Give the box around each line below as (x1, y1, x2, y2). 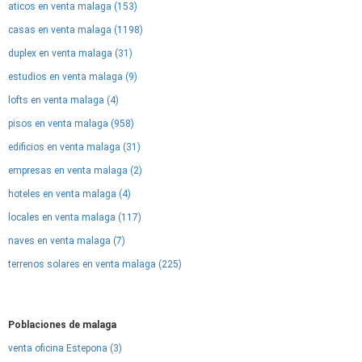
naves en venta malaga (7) (8, 235, 125, 246)
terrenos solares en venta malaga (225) (8, 259, 182, 270)
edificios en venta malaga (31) (8, 141, 141, 153)
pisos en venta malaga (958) (8, 118, 134, 129)
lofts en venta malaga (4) (8, 95, 119, 106)
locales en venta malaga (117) (8, 212, 141, 223)
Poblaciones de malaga (8, 319, 116, 330)
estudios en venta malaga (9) (8, 71, 137, 82)
